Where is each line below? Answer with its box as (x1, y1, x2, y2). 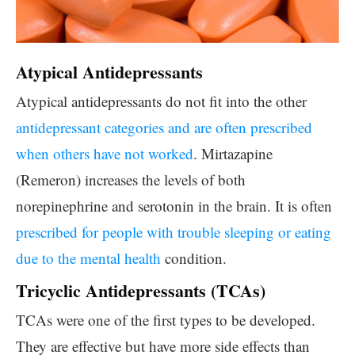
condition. (161, 248, 227, 268)
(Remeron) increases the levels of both (16, 170, 246, 189)
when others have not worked (16, 143, 193, 163)
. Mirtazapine (193, 143, 273, 163)
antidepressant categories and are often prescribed (16, 117, 312, 137)
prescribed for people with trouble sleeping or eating (16, 222, 331, 242)
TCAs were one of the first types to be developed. (16, 310, 315, 330)
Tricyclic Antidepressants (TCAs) (16, 277, 265, 303)
